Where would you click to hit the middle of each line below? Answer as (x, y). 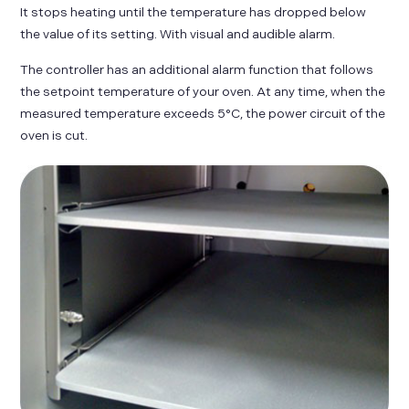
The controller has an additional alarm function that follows (197, 69)
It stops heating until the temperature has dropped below (194, 13)
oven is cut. (54, 135)
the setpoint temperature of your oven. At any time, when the (203, 91)
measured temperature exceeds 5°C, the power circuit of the (203, 113)
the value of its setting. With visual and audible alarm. (178, 35)
